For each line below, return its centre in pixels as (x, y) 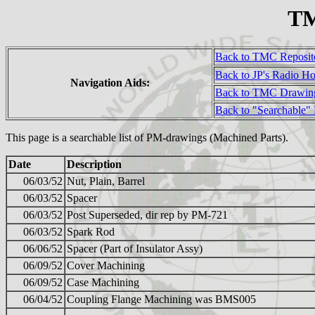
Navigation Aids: (110, 83)
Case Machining (103, 283)
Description (94, 165)
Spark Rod (91, 232)
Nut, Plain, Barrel (106, 181)
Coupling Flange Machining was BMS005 (161, 300)
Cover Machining (106, 266)
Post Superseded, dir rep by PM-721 (147, 215)
